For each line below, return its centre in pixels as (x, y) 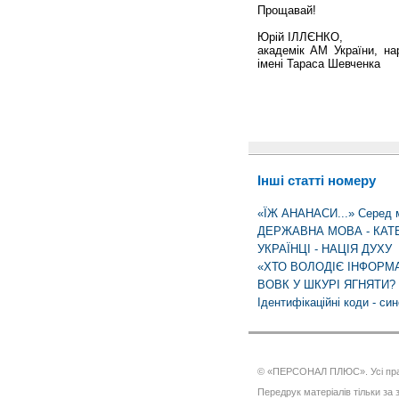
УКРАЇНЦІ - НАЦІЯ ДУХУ (324, 249)
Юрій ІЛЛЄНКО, (300, 37)
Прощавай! (286, 10)
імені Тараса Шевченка (318, 63)
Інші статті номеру (316, 181)
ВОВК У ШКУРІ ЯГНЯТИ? (326, 285)
